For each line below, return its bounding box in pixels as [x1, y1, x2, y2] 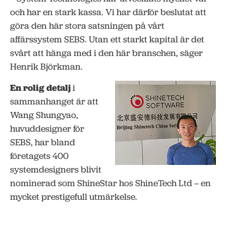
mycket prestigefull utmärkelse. [10, 191, 137, 203]
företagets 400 [10, 150, 69, 162]
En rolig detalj [10, 82, 71, 94]
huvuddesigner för [10, 123, 84, 135]
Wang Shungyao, [10, 109, 78, 122]
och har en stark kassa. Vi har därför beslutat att [10, 6, 206, 18]
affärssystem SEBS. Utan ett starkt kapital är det [10, 33, 204, 45]
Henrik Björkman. [10, 60, 83, 73]
